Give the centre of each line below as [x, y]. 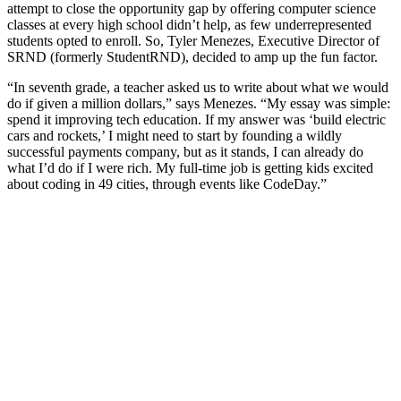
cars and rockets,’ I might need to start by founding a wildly [175, 136]
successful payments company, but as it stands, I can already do [185, 152]
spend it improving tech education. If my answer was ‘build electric [196, 120]
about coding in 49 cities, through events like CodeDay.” [167, 184]
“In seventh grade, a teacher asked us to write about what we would [198, 88]
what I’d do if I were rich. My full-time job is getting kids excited [190, 168]
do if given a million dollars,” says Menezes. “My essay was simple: [199, 104]
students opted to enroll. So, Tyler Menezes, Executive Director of [193, 41]
